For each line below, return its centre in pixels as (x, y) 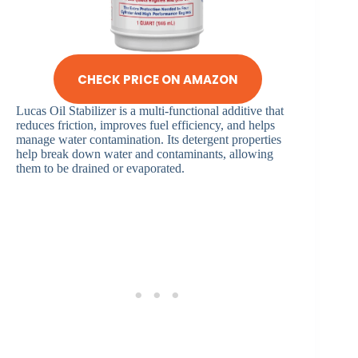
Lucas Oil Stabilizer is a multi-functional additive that (150, 111)
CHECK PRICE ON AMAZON (157, 79)
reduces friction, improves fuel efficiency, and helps (145, 125)
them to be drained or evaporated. (100, 169)
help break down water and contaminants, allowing (145, 154)
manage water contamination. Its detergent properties (149, 140)
